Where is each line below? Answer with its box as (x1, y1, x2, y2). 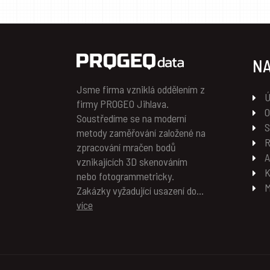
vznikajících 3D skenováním (77, 155, 187, 169)
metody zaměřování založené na (77, 126, 206, 140)
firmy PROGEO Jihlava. (77, 97, 169, 111)
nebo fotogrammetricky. (77, 169, 174, 183)
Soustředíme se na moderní (77, 111, 186, 125)
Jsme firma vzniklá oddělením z (77, 83, 205, 96)
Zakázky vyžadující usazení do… (77, 184, 204, 198)
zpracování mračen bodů (77, 140, 176, 154)
